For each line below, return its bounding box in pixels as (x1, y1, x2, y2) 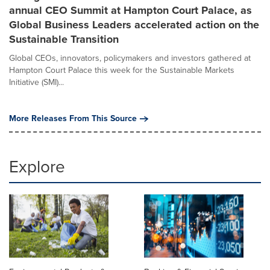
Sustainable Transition (9, 31, 119, 47)
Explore (9, 154, 65, 179)
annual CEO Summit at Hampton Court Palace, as (9, 2, 252, 18)
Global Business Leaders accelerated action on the (9, 16, 259, 33)
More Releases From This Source (9, 111, 137, 125)
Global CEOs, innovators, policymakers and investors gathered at (9, 51, 251, 64)
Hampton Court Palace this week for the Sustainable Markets (9, 63, 234, 77)
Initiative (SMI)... (9, 75, 64, 89)
